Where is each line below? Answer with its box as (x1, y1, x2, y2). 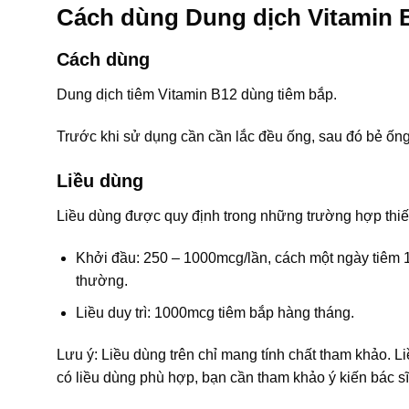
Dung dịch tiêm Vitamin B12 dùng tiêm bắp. (57, 86, 337, 102)
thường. (75, 273, 128, 289)
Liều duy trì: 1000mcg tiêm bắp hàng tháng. (75, 304, 354, 320)
